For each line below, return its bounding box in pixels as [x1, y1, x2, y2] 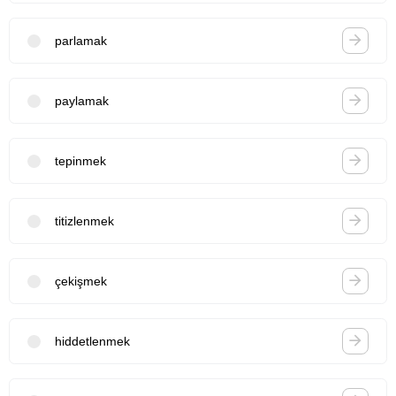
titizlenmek [55, 213, 114, 228]
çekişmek [55, 273, 107, 288]
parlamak [55, 33, 107, 48]
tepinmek [55, 153, 106, 168]
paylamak [55, 93, 109, 108]
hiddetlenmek [55, 333, 130, 348]
